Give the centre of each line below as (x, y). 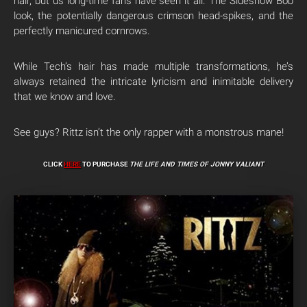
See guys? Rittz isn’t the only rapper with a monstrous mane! (149, 132)
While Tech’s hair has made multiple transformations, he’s (153, 66)
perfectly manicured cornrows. (82, 30)
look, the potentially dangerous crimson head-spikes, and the (153, 15)
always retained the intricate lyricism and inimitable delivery (153, 81)
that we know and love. (65, 96)
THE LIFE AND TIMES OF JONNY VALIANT (197, 164)
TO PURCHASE (105, 164)
